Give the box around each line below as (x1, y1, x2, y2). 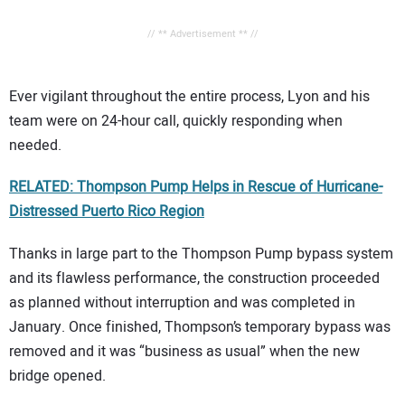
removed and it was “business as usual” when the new (9, 340, 360, 363)
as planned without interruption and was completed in (9, 291, 355, 314)
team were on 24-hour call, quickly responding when (9, 109, 343, 132)
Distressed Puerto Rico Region (9, 201, 204, 223)
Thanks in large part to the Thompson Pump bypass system (9, 242, 393, 265)
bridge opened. (9, 364, 106, 387)
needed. (9, 134, 61, 156)
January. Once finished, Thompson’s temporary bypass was (9, 316, 391, 338)
